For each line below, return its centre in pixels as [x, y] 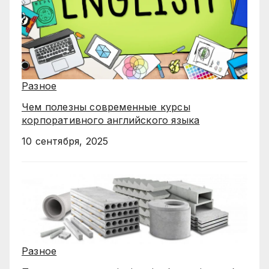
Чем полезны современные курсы [106, 107]
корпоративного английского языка [111, 120]
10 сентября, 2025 [65, 141]
